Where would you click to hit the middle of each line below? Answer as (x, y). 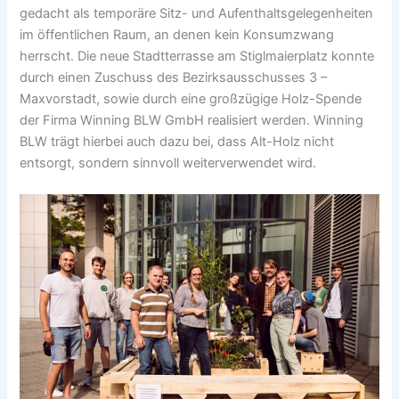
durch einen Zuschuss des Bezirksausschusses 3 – (174, 78)
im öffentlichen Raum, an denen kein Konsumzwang (177, 35)
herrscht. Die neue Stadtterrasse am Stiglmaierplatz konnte (197, 57)
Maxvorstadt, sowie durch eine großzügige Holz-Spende (191, 99)
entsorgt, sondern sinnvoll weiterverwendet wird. (168, 163)
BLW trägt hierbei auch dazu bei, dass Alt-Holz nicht (177, 142)
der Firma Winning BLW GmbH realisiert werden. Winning (192, 121)
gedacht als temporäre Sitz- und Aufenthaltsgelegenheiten (197, 14)
